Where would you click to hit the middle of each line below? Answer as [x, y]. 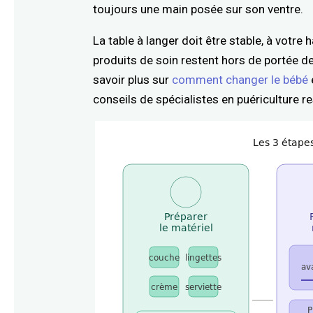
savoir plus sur [133, 79]
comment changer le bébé [240, 79]
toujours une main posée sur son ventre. [198, 9]
